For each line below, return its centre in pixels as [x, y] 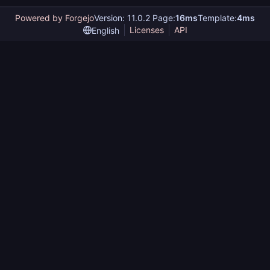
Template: [217, 18]
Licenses [146, 30]
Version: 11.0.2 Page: [135, 18]
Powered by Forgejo [55, 18]
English [105, 30]
